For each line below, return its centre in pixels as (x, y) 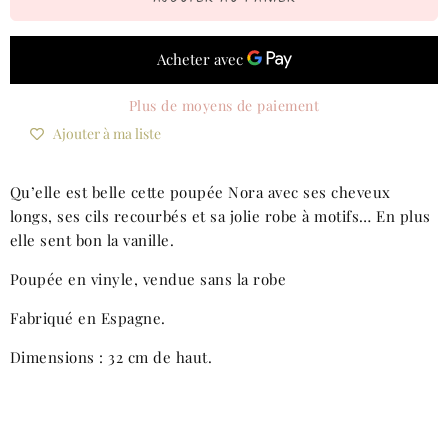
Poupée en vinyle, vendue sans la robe (148, 279)
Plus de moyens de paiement (224, 105)
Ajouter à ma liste (107, 134)
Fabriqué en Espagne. (88, 318)
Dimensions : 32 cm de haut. (111, 357)
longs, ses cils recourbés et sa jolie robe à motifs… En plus (220, 216)
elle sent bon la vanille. (92, 240)
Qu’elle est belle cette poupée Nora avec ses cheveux (200, 192)
